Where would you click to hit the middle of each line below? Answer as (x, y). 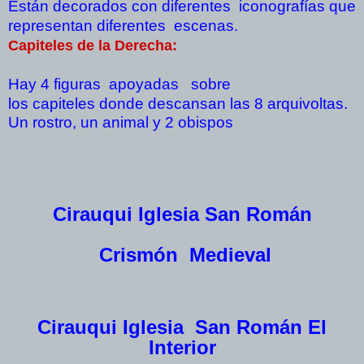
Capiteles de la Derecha (90, 46)
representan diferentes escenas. (123, 26)
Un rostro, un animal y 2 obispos (121, 123)
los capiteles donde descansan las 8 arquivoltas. (180, 104)
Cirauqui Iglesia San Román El (182, 327)
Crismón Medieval (182, 255)
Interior (182, 348)
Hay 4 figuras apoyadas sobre (119, 84)
